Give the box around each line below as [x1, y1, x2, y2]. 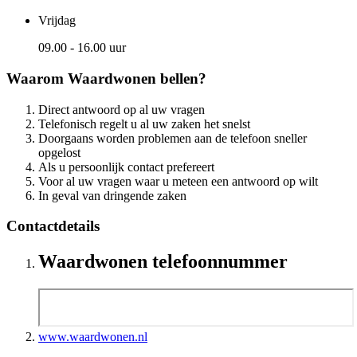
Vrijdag [38, 14, 76, 28]
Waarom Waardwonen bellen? [6, 69, 206, 87]
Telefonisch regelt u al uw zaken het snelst [38, 116, 250, 131]
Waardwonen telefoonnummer [38, 251, 288, 273]
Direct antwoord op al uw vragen [38, 102, 205, 116]
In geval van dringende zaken [38, 188, 186, 202]
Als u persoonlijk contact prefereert [38, 159, 214, 174]
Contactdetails [6, 218, 100, 235]
